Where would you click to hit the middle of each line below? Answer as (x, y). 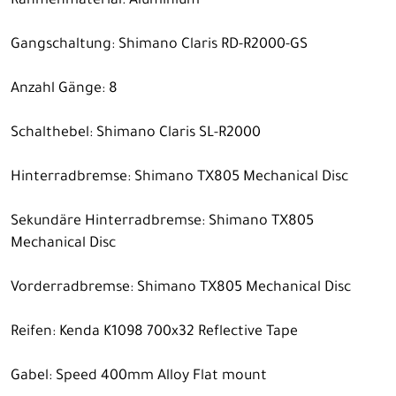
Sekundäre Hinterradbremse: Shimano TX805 (162, 221)
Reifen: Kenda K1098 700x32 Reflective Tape (154, 332)
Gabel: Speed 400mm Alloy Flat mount (139, 376)
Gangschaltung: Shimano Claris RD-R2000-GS (159, 45)
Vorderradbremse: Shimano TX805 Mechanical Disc (181, 288)
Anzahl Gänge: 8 (64, 89)
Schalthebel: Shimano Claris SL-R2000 (136, 133)
